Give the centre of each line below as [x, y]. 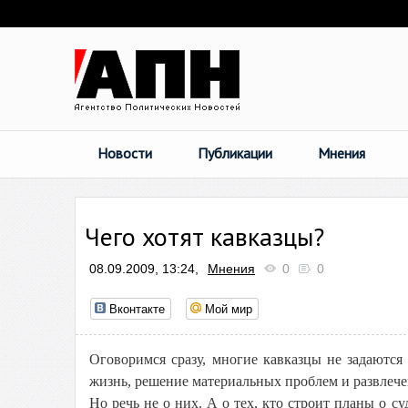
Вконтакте [137, 308]
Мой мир [229, 308]
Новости [125, 153]
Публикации [235, 153]
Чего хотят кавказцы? [204, 236]
